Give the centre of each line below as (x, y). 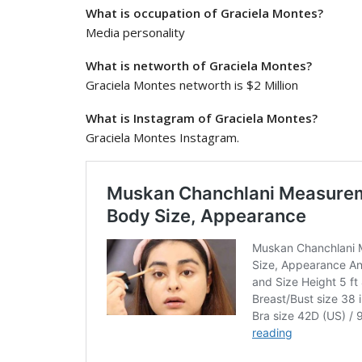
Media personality (135, 32)
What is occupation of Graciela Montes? (204, 13)
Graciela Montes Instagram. (162, 137)
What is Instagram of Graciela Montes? (202, 118)
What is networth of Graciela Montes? (199, 65)
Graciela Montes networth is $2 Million (192, 84)
